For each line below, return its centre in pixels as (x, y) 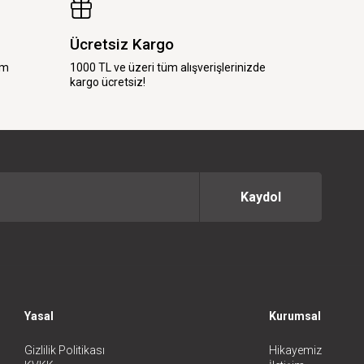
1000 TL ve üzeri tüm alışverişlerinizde (168, 67)
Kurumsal (295, 316)
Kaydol (261, 197)
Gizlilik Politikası (65, 350)
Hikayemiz (295, 350)
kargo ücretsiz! (108, 82)
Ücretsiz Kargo (122, 44)
